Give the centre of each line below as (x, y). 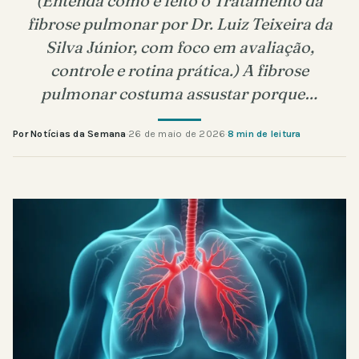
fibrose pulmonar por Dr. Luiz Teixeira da (179, 23)
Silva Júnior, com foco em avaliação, (179, 46)
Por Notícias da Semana (70, 133)
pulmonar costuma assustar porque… (179, 93)
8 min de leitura (264, 133)
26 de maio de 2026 (177, 133)
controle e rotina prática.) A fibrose (179, 70)
